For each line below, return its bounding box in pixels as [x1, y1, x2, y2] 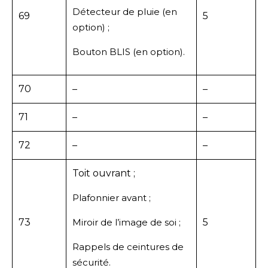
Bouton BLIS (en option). [72, 45, 185, 57]
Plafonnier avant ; [72, 191, 151, 203]
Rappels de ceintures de [72, 240, 184, 252]
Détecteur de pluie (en [72, 5, 177, 17]
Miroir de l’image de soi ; [72, 216, 181, 228]
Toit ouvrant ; [72, 167, 135, 179]
